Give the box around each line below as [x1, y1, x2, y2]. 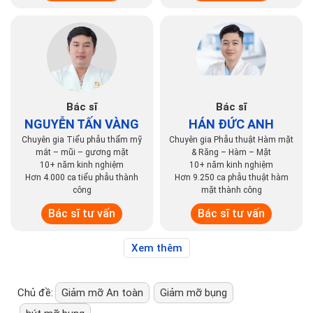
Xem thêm [131, 242, 182, 255]
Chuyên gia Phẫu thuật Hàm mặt [169, 135, 293, 145]
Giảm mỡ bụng [160, 286, 227, 300]
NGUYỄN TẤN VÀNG [24, 117, 139, 132]
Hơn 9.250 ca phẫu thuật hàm [174, 173, 289, 183]
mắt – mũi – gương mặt [35, 147, 129, 158]
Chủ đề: [17, 286, 53, 300]
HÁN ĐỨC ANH [189, 117, 274, 132]
